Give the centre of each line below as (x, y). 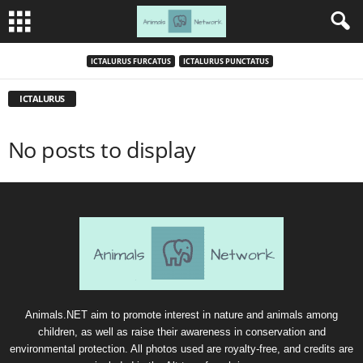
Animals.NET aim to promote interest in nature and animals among (181, 315)
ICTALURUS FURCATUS (130, 61)
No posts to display (102, 149)
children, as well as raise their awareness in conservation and (181, 332)
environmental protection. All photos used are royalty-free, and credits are (181, 349)
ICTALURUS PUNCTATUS (226, 61)
